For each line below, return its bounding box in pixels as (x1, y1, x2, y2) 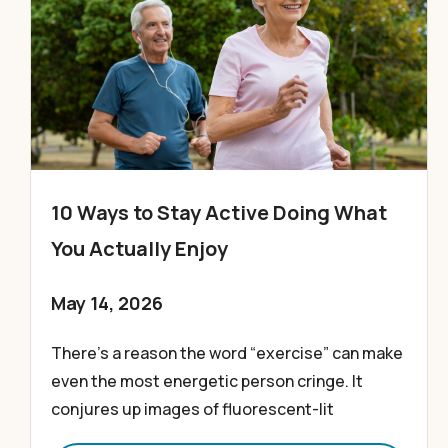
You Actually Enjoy (51, 235, 228, 262)
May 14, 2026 (51, 291, 163, 315)
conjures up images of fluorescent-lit (51, 398, 334, 420)
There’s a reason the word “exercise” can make (51, 342, 403, 364)
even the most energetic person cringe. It (51, 370, 363, 392)
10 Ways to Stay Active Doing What (51, 199, 387, 226)
